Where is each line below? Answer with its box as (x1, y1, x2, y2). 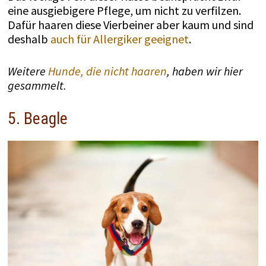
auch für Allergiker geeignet (50, 31, 189, 46)
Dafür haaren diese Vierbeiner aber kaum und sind (7, 17, 254, 32)
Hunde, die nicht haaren (47, 63, 167, 78)
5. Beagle (7, 108, 68, 128)
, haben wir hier (166, 63, 243, 78)
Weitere (7, 63, 48, 78)
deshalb (7, 31, 50, 46)
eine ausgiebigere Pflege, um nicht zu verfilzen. (7, 2, 241, 18)
